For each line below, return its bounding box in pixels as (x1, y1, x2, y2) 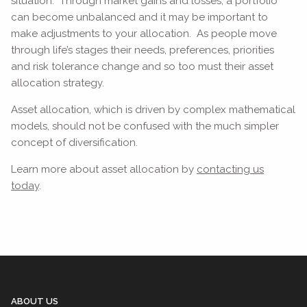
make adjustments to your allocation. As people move (11, 27, 278, 40)
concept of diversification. (11, 136, 138, 149)
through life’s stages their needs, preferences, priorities (11, 44, 275, 57)
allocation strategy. (11, 77, 113, 90)
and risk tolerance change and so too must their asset (11, 60, 274, 73)
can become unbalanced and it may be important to (11, 11, 269, 24)
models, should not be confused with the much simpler (11, 120, 280, 133)
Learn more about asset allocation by (11, 163, 197, 176)
